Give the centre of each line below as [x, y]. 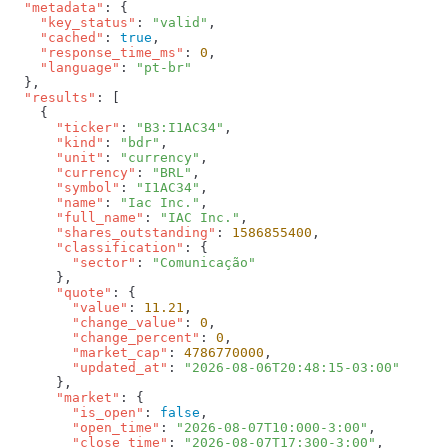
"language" [64, 68]
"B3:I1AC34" [180, 128]
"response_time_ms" [96, 53]
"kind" [56, 143]
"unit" [56, 158]
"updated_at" [88, 368]
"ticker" [64, 128]
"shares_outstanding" [112, 233]
